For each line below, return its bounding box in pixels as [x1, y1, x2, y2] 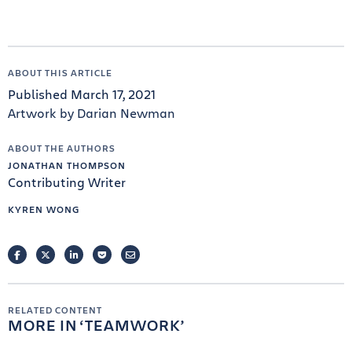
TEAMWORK [85, 314, 181, 336]
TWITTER [49, 248, 88, 262]
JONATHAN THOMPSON [8, 159, 126, 172]
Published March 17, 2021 [8, 86, 156, 103]
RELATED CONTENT [8, 303, 102, 317]
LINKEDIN [77, 248, 122, 262]
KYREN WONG [8, 203, 80, 216]
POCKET [105, 248, 141, 262]
